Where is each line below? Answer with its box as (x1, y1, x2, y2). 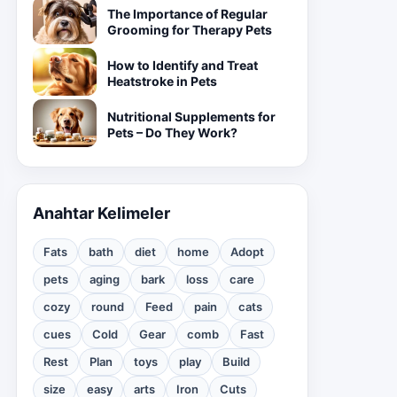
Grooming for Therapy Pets (107, 22, 272, 37)
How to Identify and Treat (107, 58, 258, 73)
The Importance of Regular (107, 6, 268, 21)
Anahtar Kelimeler (33, 204, 170, 222)
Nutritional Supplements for (107, 109, 276, 124)
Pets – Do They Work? (107, 125, 237, 140)
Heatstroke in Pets (107, 74, 217, 89)
